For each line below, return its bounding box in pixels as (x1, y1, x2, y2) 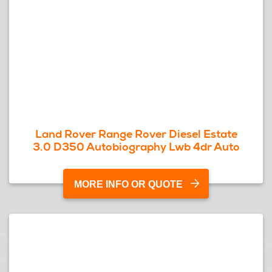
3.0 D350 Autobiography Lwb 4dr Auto (32, 140, 240, 154)
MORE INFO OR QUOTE (74, 179, 183, 189)
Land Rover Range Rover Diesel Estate (35, 127, 237, 141)
